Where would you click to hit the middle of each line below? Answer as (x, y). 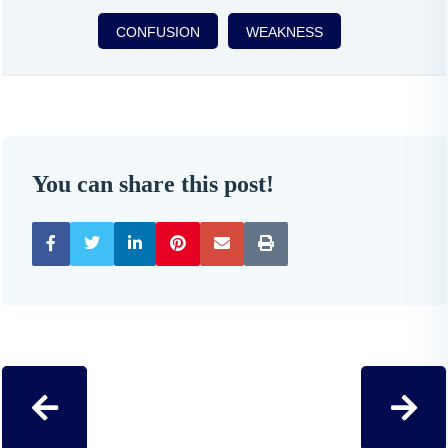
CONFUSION (157, 32)
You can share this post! (153, 184)
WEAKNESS (284, 32)
